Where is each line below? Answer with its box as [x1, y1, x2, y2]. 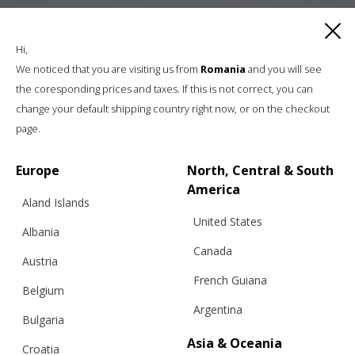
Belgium [22, 283, 64, 298]
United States [193, 214, 262, 229]
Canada [193, 243, 232, 258]
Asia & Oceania [187, 334, 282, 352]
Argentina [193, 302, 242, 317]
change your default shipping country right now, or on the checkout [16, 101, 330, 116]
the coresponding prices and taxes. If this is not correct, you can [16, 82, 313, 96]
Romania [200, 62, 246, 76]
